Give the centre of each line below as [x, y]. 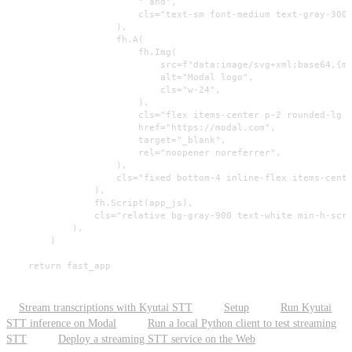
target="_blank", [116, 140]
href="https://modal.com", [141, 128]
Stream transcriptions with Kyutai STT [106, 307]
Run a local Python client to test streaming [242, 323]
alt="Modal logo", [130, 77]
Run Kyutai [306, 307]
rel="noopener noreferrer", [144, 153]
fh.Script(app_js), [100, 203]
